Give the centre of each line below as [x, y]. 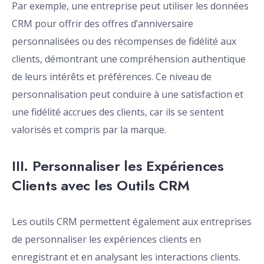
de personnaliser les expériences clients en [106, 240]
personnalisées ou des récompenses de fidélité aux [124, 42]
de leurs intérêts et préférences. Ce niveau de [112, 77]
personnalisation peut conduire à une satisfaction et [128, 95]
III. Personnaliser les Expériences [118, 166]
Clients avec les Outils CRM [101, 186]
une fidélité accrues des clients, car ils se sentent [118, 112]
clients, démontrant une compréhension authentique [129, 59]
